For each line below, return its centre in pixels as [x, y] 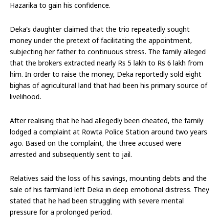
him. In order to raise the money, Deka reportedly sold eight [106, 74]
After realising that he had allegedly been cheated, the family [107, 121]
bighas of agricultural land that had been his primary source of [109, 86]
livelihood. [25, 97]
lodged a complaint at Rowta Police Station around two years [109, 132]
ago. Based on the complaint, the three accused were [96, 143]
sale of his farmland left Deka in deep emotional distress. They [109, 190]
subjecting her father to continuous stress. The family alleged [108, 52]
